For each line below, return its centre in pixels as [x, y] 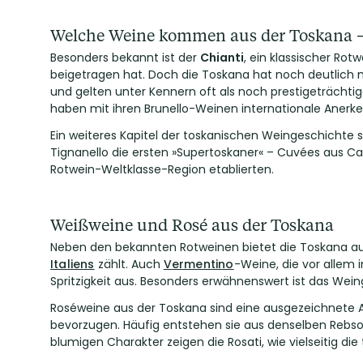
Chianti [222, 58]
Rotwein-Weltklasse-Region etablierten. [162, 169]
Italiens [73, 264]
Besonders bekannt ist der [125, 58]
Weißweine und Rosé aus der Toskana [192, 224]
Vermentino [199, 264]
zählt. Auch [129, 264]
